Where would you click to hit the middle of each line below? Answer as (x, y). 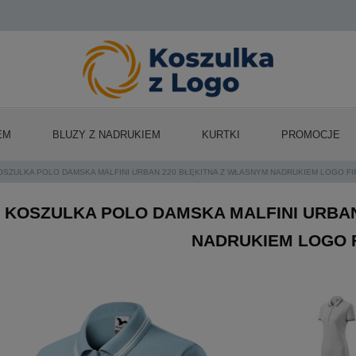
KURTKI (221, 134)
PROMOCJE (311, 134)
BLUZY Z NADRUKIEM (106, 134)
